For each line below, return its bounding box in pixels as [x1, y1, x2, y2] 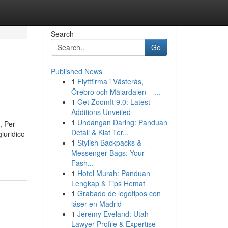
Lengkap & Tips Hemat [71, 178, 145, 188]
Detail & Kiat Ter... [71, 127, 129, 137]
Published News [50, 66, 102, 76]
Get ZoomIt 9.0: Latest [77, 97, 150, 107]
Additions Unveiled [71, 107, 131, 117]
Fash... [71, 158, 94, 168]
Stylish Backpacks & [77, 137, 141, 148]
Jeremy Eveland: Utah [77, 209, 149, 219]
